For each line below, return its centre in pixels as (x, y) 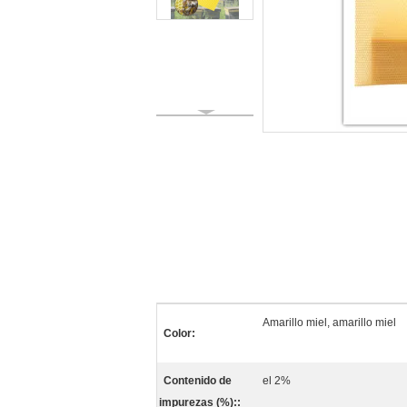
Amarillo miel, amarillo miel (329, 323)
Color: (179, 333)
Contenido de (198, 381)
